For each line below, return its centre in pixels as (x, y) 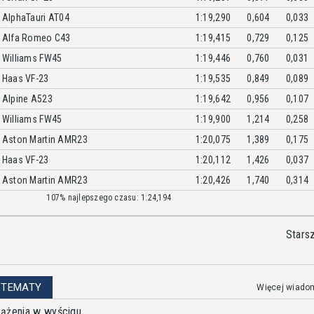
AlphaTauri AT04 (35, 17)
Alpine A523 (27, 98)
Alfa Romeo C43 (36, 37)
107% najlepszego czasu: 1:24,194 (109, 197)
